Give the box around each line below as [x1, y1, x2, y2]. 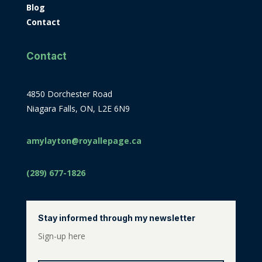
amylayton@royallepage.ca [26, 135, 142, 147]
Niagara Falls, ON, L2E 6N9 [26, 103, 130, 115]
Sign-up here [37, 230, 85, 242]
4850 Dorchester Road [26, 88, 112, 100]
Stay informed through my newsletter [37, 213, 195, 223]
